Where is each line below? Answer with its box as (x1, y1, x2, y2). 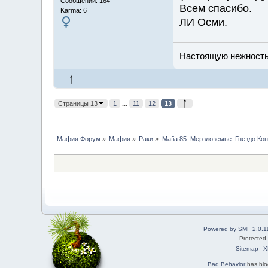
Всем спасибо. (179, 2, 252, 15)
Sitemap (235, 245, 258, 252)
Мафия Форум (56, 135, 100, 143)
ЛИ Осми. (179, 16, 227, 29)
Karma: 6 (60, 6, 87, 14)
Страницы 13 (57, 100, 98, 108)
